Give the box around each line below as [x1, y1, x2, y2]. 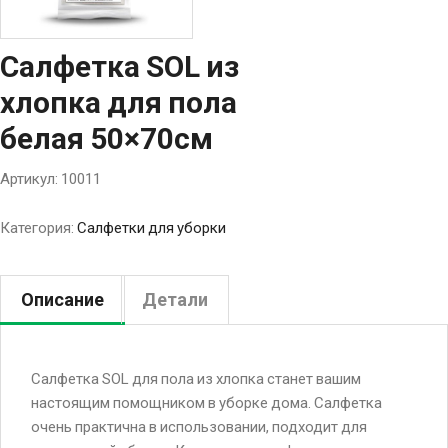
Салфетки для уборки [77, 218, 226, 237]
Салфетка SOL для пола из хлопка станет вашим [31, 369, 361, 388]
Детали [142, 288, 208, 310]
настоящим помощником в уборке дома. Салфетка [31, 393, 382, 412]
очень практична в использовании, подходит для [31, 417, 367, 436]
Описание [21, 288, 104, 310]
